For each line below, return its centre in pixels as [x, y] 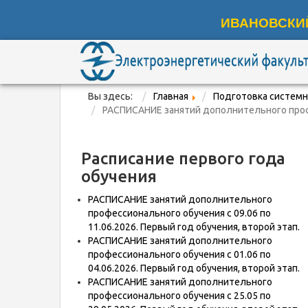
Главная [171, 96]
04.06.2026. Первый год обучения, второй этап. [194, 268]
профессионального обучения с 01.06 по [179, 254]
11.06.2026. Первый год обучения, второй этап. [194, 227]
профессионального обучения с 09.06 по [179, 213]
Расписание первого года [183, 158]
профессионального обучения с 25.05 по [179, 296]
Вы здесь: [112, 96]
